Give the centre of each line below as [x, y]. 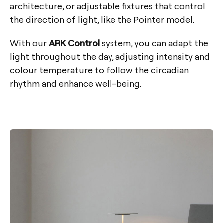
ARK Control [74, 43]
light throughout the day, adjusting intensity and [110, 56]
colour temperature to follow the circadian [99, 70]
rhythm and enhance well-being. [76, 83]
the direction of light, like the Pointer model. [102, 19]
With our [29, 43]
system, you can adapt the [154, 43]
